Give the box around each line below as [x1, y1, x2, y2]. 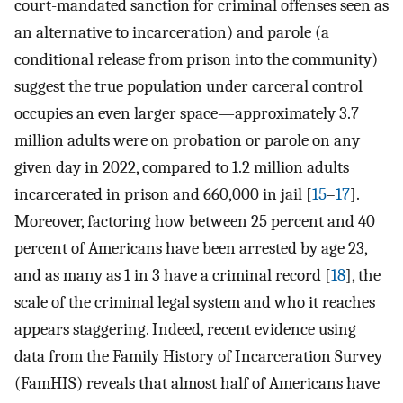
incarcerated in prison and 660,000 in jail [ [14, 184, 312, 205]
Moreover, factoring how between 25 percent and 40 [14, 211, 375, 232]
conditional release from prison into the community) [14, 49, 378, 70]
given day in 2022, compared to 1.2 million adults [14, 157, 349, 178]
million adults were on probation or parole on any [14, 130, 360, 151]
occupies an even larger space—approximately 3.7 [14, 103, 359, 124]
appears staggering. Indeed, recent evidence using [14, 319, 356, 340]
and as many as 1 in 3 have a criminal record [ [14, 265, 331, 286]
